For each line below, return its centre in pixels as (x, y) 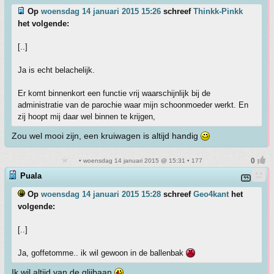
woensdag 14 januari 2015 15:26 (101, 11)
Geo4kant (211, 194)
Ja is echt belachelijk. (56, 70)
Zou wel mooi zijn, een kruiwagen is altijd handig (106, 136)
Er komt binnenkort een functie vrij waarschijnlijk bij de (114, 93)
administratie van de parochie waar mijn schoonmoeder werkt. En (133, 105)
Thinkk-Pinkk (218, 11)
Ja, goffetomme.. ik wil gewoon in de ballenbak (102, 253)
